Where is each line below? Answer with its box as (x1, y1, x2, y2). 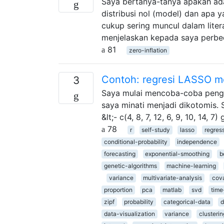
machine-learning (166, 161, 216, 169)
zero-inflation (128, 46, 167, 54)
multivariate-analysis (143, 173, 202, 181)
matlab (162, 185, 181, 193)
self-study (141, 125, 170, 133)
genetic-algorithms (103, 161, 157, 169)
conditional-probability (103, 137, 167, 145)
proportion (103, 185, 132, 193)
